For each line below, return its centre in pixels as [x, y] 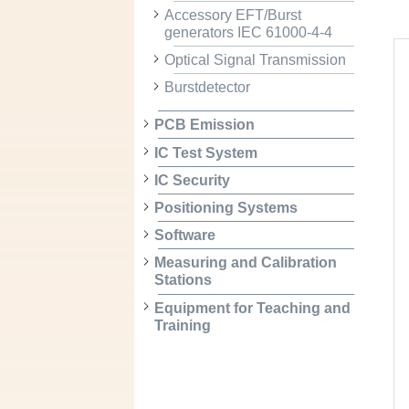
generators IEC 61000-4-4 [248, 32]
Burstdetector [207, 88]
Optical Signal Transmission [255, 60]
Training [182, 325]
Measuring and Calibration [245, 263]
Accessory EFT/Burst [232, 15]
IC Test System [205, 152]
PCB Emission [204, 125]
